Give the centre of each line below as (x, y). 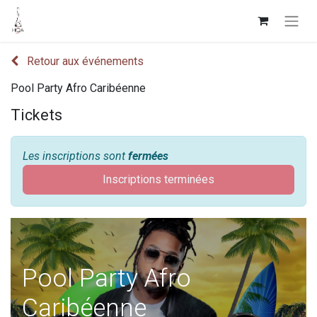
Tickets (36, 115)
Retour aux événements (85, 61)
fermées (148, 156)
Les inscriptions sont (75, 156)
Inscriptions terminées (158, 179)
